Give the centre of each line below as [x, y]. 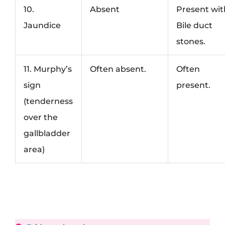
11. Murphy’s [48, 69]
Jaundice [42, 25]
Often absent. [118, 69]
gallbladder [47, 133]
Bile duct [195, 25]
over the [41, 117]
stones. [191, 41]
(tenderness [48, 101]
